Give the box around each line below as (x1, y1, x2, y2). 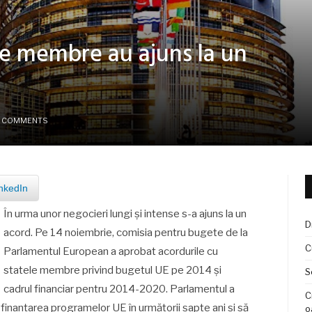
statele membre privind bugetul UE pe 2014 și (3, 264, 222, 276)
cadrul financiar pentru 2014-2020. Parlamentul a (3, 283, 235, 295)
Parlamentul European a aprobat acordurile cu (3, 245, 219, 258)
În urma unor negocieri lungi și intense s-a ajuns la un (3, 208, 247, 220)
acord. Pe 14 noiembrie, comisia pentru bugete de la (3, 226, 249, 239)
